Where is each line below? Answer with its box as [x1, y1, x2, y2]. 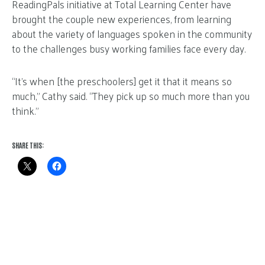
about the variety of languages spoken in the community [12, 24, 252, 43]
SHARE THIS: [12, 140, 44, 150]
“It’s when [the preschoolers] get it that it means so [12, 72, 232, 90]
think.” [12, 101, 38, 119]
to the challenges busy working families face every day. [12, 39, 245, 57]
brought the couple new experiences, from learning [12, 9, 231, 28]
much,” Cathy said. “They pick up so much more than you [12, 86, 250, 105]
